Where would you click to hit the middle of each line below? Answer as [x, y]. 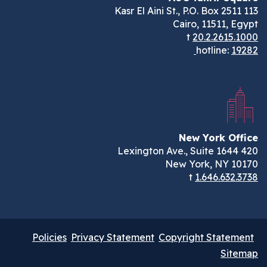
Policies [58, 237]
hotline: [223, 50]
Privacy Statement [122, 237]
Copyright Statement [215, 237]
